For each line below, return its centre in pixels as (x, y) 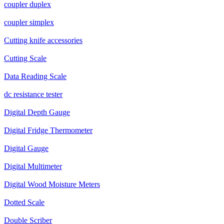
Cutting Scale (25, 58)
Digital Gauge (26, 148)
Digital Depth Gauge (37, 112)
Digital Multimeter (33, 166)
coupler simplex (29, 22)
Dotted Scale (24, 202)
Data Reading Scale (35, 76)
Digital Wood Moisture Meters (52, 184)
